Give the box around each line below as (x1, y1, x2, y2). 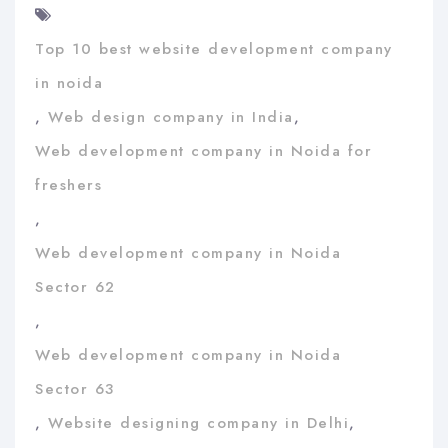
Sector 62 (35, 275, 116, 298)
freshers (35, 173, 102, 196)
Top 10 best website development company (35, 37, 393, 60)
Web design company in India (48, 105, 294, 128)
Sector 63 (35, 377, 115, 400)
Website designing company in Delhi (48, 411, 349, 434)
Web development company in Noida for (35, 139, 372, 162)
